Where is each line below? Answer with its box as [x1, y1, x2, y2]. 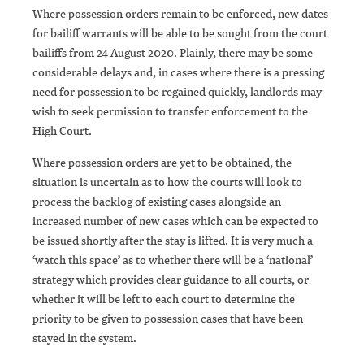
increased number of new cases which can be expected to [32, 213, 318, 229]
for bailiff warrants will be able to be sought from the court [32, 25, 327, 41]
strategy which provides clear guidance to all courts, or [32, 271, 309, 288]
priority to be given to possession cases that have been [32, 310, 303, 327]
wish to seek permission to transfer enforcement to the [32, 103, 308, 119]
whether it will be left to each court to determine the [32, 291, 295, 307]
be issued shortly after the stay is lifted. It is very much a [32, 232, 313, 249]
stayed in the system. [32, 330, 136, 346]
